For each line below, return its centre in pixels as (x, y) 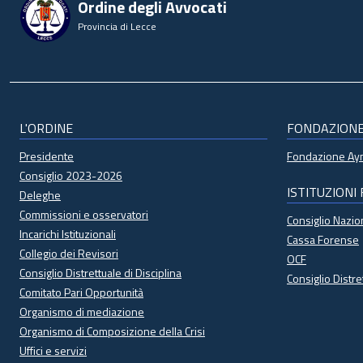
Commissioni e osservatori (84, 214)
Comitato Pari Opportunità (81, 292)
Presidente (47, 156)
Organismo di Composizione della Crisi (112, 331)
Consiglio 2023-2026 (71, 175)
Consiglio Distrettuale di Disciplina (100, 273)
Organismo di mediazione (82, 312)
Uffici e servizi (53, 350)
